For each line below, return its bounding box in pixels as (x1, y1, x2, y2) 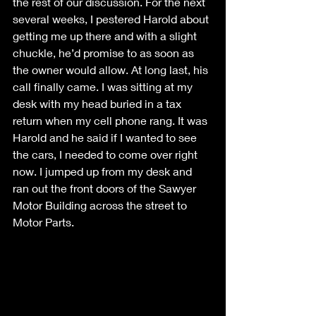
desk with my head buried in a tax (13, 97, 184, 111)
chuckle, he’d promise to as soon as (13, 46, 197, 60)
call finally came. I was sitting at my (13, 80, 195, 94)
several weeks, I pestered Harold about (13, 12, 212, 26)
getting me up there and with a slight (13, 29, 200, 43)
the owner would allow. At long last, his (13, 63, 211, 77)
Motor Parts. (13, 215, 74, 229)
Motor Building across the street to (13, 198, 190, 212)
